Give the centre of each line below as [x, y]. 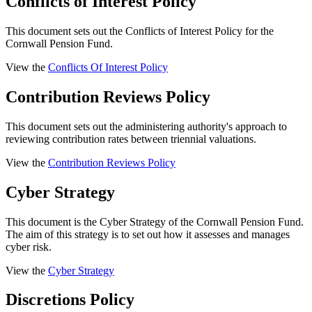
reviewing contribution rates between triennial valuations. [131, 139]
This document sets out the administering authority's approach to [146, 126]
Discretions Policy [70, 300]
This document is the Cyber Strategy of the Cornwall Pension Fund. [155, 221]
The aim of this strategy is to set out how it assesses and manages [148, 234]
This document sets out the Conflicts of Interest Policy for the [140, 31]
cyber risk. [29, 247]
